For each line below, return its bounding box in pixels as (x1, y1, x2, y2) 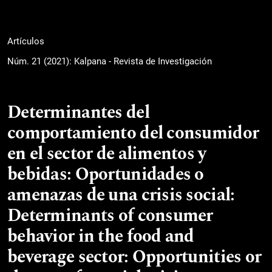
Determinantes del (7, 100, 149, 126)
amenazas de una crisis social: (7, 182, 235, 208)
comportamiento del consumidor (7, 120, 259, 146)
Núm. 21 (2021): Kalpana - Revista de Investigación (7, 56, 212, 67)
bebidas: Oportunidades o (7, 161, 204, 188)
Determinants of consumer (7, 203, 213, 229)
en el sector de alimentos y (7, 141, 206, 167)
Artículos (7, 35, 44, 47)
